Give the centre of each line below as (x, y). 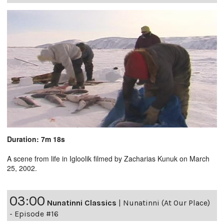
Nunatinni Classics (82, 202)
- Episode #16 (34, 213)
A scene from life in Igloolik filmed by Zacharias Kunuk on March (108, 158)
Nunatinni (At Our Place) (166, 202)
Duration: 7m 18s (36, 139)
